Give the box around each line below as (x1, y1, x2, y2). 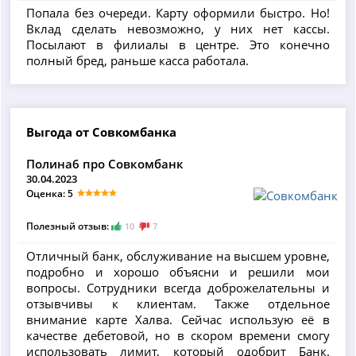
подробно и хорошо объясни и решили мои (26, 263, 330, 280)
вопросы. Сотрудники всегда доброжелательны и (26, 279, 330, 296)
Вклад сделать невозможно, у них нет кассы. (26, 21, 330, 37)
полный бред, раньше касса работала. (26, 52, 250, 69)
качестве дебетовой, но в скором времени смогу (26, 327, 330, 343)
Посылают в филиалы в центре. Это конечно (26, 37, 330, 53)
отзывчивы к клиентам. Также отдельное (26, 295, 330, 311)
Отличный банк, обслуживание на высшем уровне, (26, 247, 330, 264)
